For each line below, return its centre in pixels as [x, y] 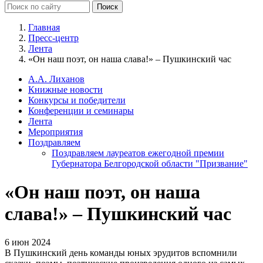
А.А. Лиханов [56, 79]
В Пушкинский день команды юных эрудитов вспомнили [121, 253]
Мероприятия [55, 131]
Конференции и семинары [81, 110]
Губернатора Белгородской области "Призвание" [150, 163]
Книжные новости [65, 89]
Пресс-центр [53, 38]
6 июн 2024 [28, 242]
